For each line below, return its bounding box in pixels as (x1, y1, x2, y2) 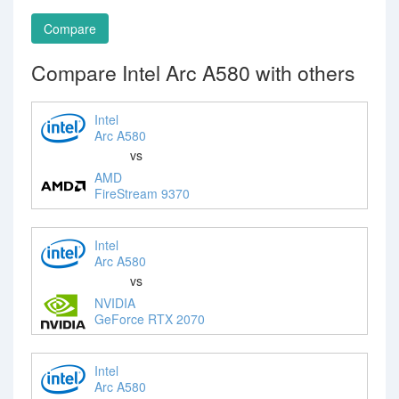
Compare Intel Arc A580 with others (31, 57, 355, 87)
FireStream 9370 (94, 183, 190, 202)
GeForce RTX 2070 (94, 309, 205, 328)
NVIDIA (94, 293, 135, 312)
